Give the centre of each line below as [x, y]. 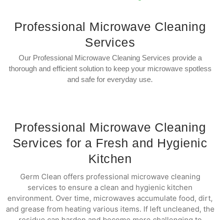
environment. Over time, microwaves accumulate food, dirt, [110, 198]
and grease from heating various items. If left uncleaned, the [110, 209]
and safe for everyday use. [110, 80]
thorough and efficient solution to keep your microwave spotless [110, 69]
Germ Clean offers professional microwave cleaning [110, 176]
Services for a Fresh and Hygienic [110, 143]
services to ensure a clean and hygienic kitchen [110, 187]
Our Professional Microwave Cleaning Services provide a [110, 58]
